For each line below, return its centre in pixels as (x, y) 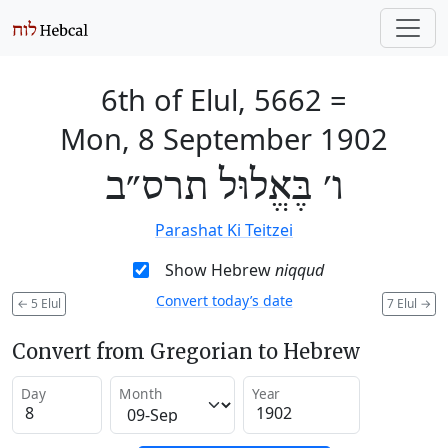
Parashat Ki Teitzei (224, 230)
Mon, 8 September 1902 (224, 138)
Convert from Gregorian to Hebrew (186, 351)
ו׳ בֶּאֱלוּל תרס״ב (224, 188)
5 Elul (44, 303)
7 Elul (403, 303)
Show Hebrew (219, 270)
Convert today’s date (224, 300)
